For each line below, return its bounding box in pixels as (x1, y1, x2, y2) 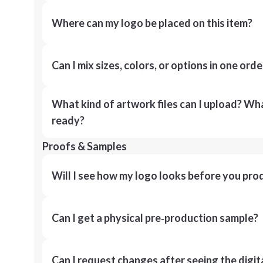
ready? (52, 114, 85, 127)
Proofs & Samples (42, 140, 127, 153)
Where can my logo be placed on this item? (52, 16, 252, 29)
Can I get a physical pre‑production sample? (52, 211, 258, 224)
